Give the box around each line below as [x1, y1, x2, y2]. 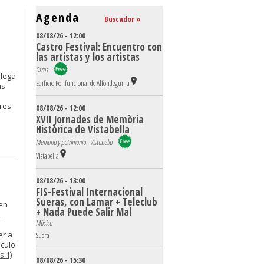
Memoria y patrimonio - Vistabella [36, 137, 118, 147]
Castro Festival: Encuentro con [36, 40, 162, 54]
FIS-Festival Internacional [36, 185, 143, 199]
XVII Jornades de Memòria [36, 113, 144, 126]
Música [36, 217, 52, 228]
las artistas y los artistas [36, 50, 140, 64]
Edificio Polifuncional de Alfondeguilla [36, 78, 130, 88]
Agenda [36, 9, 80, 25]
